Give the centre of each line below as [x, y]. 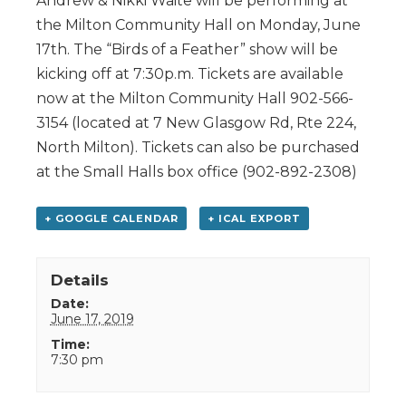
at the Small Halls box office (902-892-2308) [197, 171]
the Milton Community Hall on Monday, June [198, 24]
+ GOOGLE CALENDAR [111, 218]
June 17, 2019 [92, 319]
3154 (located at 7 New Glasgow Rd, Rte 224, [196, 122]
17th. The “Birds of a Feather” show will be [187, 49]
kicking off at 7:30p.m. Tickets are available [190, 73]
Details [79, 280]
